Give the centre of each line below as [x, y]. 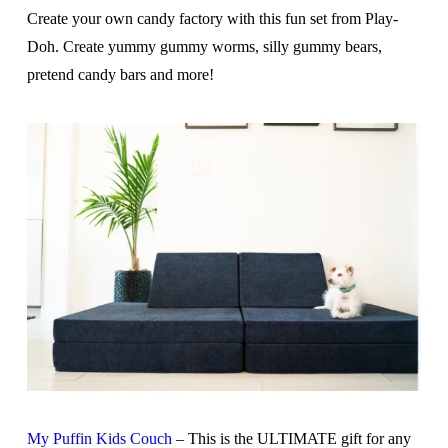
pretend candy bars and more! [120, 74]
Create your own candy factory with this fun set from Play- [212, 18]
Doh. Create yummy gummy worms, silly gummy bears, [204, 46]
